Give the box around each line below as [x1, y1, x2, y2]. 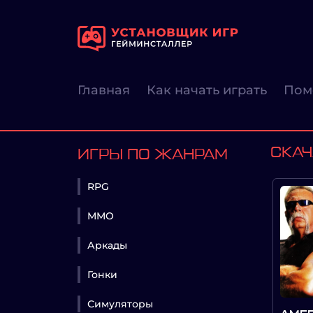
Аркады [87, 238, 127, 252]
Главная [78, 82, 130, 98]
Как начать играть [147, 82, 267, 98]
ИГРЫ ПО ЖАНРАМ [78, 147, 228, 162]
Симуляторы [87, 297, 153, 310]
